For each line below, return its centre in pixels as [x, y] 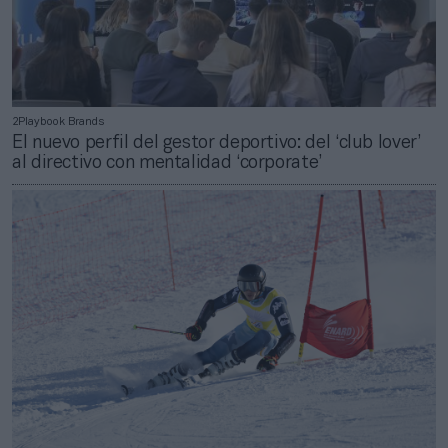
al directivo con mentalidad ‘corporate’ [167, 164]
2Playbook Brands [58, 122]
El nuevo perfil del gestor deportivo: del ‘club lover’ [216, 144]
